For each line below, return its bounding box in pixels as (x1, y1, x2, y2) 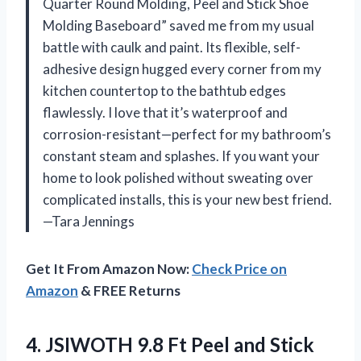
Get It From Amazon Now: (26, 259, 192, 277)
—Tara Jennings (43, 212, 135, 230)
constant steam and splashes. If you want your (43, 147, 320, 164)
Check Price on (192, 259, 287, 277)
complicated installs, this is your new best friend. (43, 190, 332, 208)
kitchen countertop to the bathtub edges (43, 81, 286, 99)
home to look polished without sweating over (43, 168, 313, 186)
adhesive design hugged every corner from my (43, 60, 322, 77)
